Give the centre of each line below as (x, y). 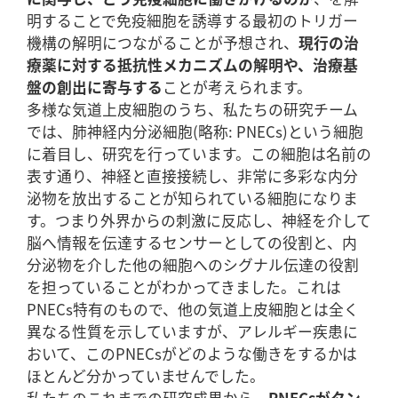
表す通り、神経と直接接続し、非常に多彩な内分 (192, 176)
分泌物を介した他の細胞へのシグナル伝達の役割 (193, 265)
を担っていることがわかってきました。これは (184, 287)
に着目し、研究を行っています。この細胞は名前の (199, 154)
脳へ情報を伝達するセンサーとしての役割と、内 (192, 243)
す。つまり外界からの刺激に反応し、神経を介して (199, 220)
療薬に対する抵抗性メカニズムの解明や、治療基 (192, 65)
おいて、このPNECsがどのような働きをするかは (192, 354)
